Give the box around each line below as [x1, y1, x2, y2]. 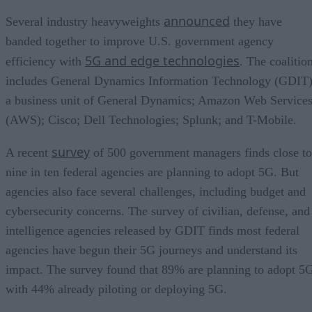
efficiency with [6, 54, 85, 68]
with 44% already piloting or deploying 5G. [6, 281, 227, 296]
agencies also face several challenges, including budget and [6, 184, 306, 198]
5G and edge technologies [85, 52, 240, 69]
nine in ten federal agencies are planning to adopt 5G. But [6, 164, 299, 179]
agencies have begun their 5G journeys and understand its [6, 242, 297, 257]
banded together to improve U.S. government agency [6, 33, 274, 48]
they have [230, 14, 282, 29]
